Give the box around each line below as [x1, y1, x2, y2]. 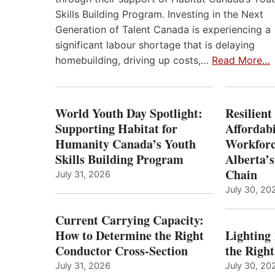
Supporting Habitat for [55, 120, 177, 138]
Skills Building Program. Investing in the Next [55, 8, 263, 21]
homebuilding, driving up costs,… [55, 54, 212, 67]
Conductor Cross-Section [55, 242, 188, 260]
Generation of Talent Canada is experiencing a [55, 23, 271, 36]
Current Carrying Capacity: [55, 211, 204, 230]
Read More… [212, 54, 270, 67]
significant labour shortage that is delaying [55, 39, 255, 52]
